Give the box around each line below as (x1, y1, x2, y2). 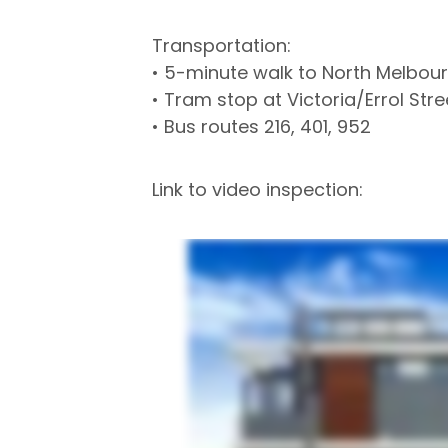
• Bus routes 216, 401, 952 (152, 114, 371, 139)
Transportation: (152, 33, 291, 58)
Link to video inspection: (152, 177, 363, 202)
